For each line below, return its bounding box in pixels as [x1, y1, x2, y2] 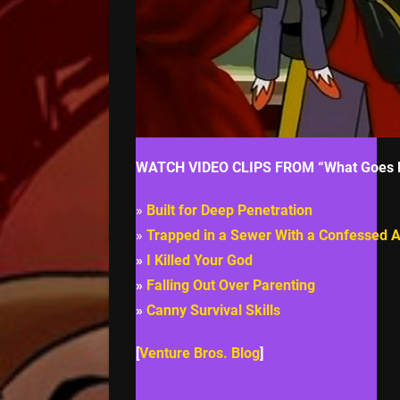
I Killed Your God [146, 251, 253, 269]
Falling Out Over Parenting [146, 276, 315, 294]
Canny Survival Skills [146, 301, 280, 319]
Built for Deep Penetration [146, 201, 312, 219]
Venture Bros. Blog [139, 344, 260, 362]
